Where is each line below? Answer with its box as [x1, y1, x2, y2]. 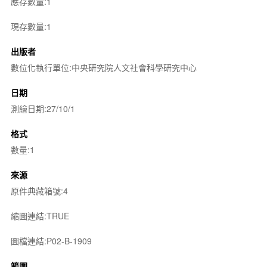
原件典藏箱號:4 [10, 185, 68, 197]
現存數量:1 [10, 20, 51, 32]
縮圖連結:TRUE [10, 210, 69, 222]
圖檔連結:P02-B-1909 [10, 235, 92, 247]
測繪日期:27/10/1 [10, 103, 75, 114]
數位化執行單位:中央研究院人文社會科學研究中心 [10, 61, 197, 73]
